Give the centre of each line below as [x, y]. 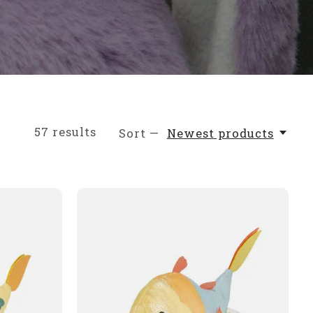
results [72, 131]
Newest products [220, 133]
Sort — [139, 133]
